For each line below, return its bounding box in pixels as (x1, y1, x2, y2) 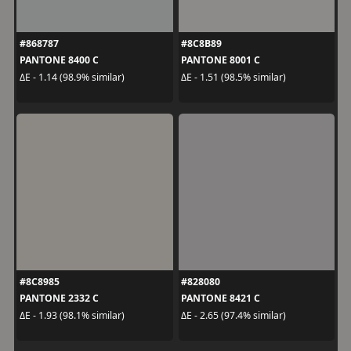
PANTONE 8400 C (19, 53, 99, 67)
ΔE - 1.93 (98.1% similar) (19, 308, 125, 322)
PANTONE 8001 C (181, 53, 260, 67)
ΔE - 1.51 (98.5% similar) (181, 70, 286, 84)
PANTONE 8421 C (181, 291, 260, 305)
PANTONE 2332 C (19, 291, 99, 305)
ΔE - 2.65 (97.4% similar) (181, 308, 286, 322)
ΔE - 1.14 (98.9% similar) (19, 70, 125, 84)
